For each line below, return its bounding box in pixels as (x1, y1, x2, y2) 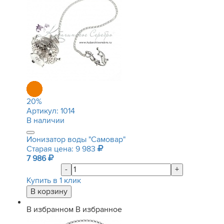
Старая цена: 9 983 (26, 144, 97, 154)
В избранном (26, 204, 73, 214)
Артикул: (26, 106, 60, 116)
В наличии (26, 115, 64, 125)
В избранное (75, 204, 122, 214)
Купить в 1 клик (26, 175, 81, 185)
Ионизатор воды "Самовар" (26, 134, 125, 144)
